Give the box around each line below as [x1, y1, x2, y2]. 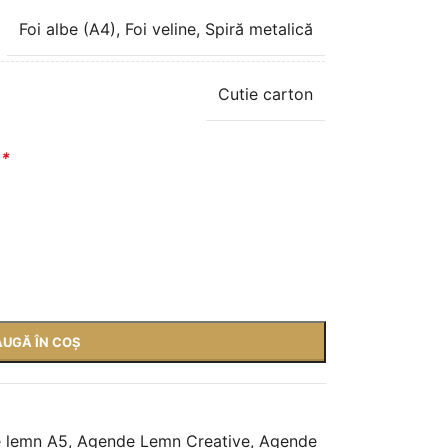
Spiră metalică [204, 18, 313, 39]
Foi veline [124, 18, 196, 39]
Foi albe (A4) [18, 18, 116, 39]
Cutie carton [217, 83, 313, 104]
